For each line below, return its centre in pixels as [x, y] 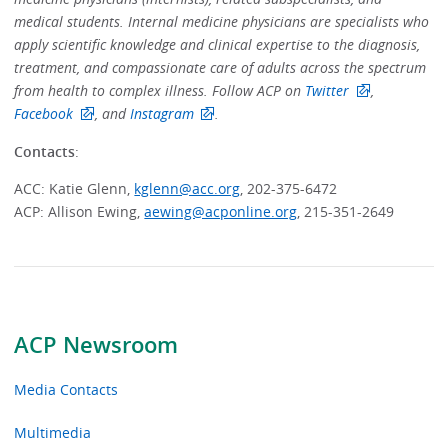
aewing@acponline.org [221, 212]
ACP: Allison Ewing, [79, 212]
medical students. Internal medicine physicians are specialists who [222, 22]
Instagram [161, 114]
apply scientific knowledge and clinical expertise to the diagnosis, [217, 45]
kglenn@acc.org [187, 189]
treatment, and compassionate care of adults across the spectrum [220, 68]
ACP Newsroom [96, 344]
